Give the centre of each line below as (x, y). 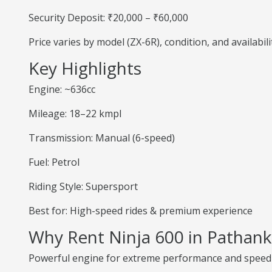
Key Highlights (85, 68)
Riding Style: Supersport (83, 186)
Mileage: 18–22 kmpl (75, 114)
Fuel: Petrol (54, 162)
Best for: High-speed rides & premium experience (141, 211)
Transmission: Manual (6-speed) (102, 138)
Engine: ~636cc (62, 89)
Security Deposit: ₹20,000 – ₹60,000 (108, 18)
